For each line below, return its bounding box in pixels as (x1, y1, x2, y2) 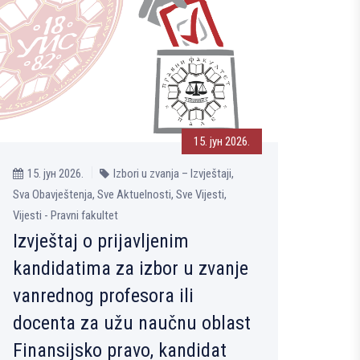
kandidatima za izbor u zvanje (13, 257, 248, 280)
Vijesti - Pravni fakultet (13, 208, 118, 223)
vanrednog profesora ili (13, 284, 194, 308)
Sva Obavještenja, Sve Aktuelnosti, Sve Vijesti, (13, 187, 227, 202)
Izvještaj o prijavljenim (13, 230, 189, 253)
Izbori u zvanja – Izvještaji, (113, 166, 234, 182)
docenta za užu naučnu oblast (13, 312, 251, 335)
